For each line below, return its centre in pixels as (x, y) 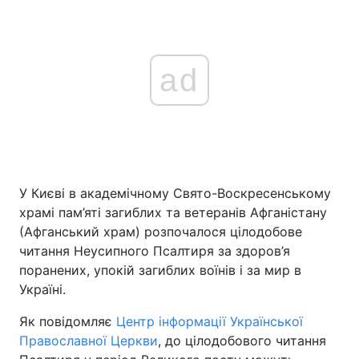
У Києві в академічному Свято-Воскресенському (175, 193)
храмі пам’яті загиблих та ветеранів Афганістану (173, 212)
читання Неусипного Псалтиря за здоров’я (155, 251)
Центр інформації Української (210, 321)
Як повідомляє (68, 321)
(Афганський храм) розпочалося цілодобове (161, 232)
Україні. (42, 289)
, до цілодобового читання (242, 341)
